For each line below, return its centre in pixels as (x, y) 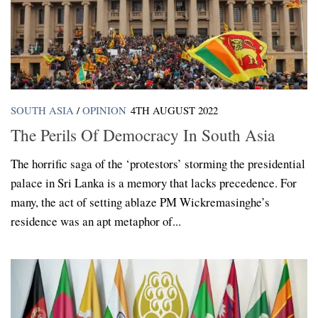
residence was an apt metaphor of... (96, 221)
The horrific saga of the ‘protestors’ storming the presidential (158, 163)
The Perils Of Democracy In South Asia (143, 135)
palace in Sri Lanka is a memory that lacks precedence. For (154, 182)
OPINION (104, 110)
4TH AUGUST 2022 (174, 110)
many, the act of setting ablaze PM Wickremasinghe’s (140, 202)
